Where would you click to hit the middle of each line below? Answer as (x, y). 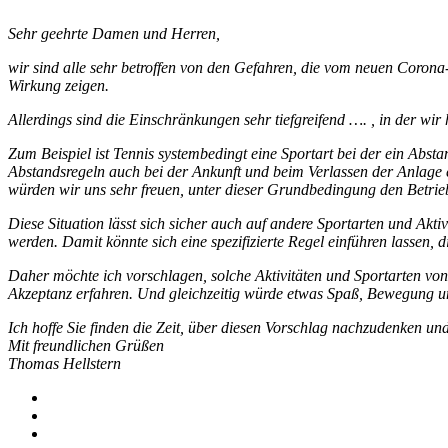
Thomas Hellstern (64, 363)
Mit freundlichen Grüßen (86, 345)
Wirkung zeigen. (58, 85)
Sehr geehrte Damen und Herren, (114, 33)
